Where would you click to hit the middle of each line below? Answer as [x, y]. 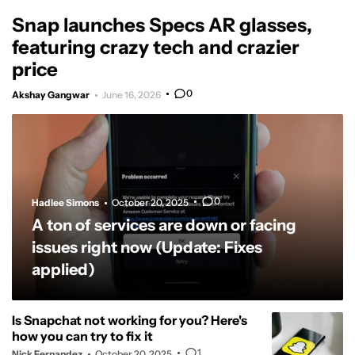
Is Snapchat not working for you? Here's [130, 321]
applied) [63, 270]
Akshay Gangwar [51, 95]
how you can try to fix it [82, 336]
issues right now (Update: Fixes [147, 248]
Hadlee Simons [65, 203]
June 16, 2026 [132, 95]
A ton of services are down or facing [164, 225]
